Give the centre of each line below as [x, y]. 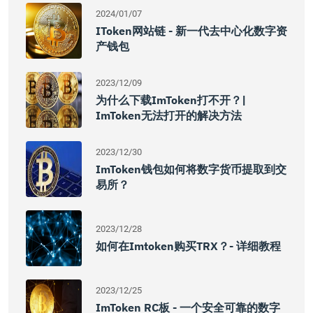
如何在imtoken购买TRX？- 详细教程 [188, 246]
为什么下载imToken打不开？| [171, 100]
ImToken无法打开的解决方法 [169, 115]
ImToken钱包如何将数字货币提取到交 [191, 169]
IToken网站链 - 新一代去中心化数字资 [191, 31]
